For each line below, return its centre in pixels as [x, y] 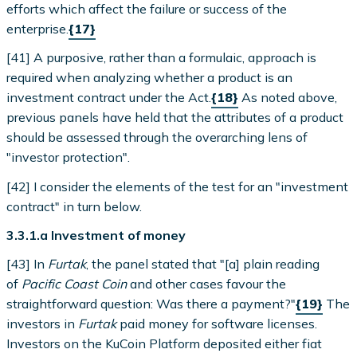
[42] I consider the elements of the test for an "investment [178, 186]
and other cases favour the [207, 284]
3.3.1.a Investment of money [96, 235]
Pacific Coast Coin [75, 284]
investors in [43, 324]
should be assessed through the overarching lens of [157, 137]
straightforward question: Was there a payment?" [151, 304]
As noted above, [288, 98]
